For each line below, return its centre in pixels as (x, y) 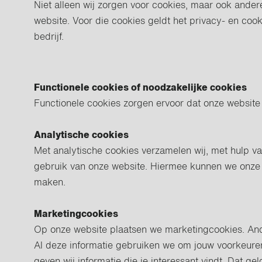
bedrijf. (49, 37)
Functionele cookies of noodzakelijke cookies (141, 88)
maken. (50, 183)
